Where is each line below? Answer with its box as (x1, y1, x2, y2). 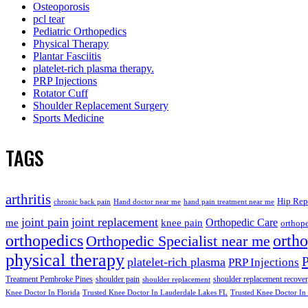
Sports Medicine (33, 111, 104, 124)
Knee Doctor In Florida (5, 288, 80, 296)
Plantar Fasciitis (33, 49, 101, 62)
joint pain (21, 214, 69, 229)
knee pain (161, 216, 203, 228)
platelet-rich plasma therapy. (33, 62, 154, 74)
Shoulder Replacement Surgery (33, 99, 168, 111)
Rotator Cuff (33, 87, 88, 99)
